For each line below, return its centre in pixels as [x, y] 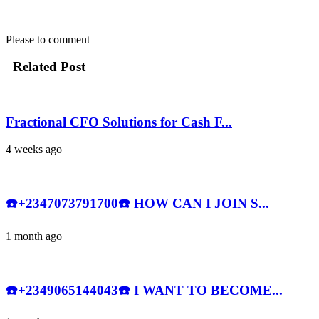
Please [21, 39]
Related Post [47, 67]
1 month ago [34, 236]
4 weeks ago [34, 150]
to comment [63, 39]
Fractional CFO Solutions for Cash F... [119, 122]
